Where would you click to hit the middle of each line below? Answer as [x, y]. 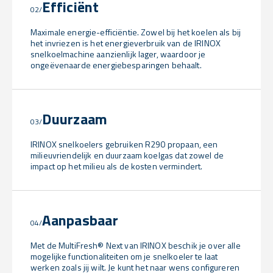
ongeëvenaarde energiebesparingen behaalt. [116, 65]
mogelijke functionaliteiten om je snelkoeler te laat [124, 257]
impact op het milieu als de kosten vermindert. [117, 166]
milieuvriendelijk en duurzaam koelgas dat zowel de [127, 155]
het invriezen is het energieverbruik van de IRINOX [126, 43]
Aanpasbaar [80, 220]
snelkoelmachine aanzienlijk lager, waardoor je [118, 54]
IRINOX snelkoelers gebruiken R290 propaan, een [124, 144]
